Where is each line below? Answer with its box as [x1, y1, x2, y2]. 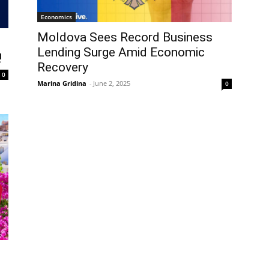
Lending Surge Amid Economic [37, 44, 205, 59]
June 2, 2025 [93, 78, 130, 88]
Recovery [37, 59, 88, 74]
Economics [41, 12, 72, 21]
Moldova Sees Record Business [37, 29, 213, 44]
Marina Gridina [37, 78, 86, 88]
